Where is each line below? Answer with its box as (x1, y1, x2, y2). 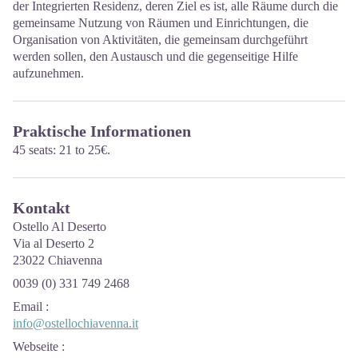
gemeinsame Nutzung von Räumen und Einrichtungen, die (13, 16, 308, 30)
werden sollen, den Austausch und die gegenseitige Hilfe (13, 50, 298, 63)
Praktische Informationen (13, 122, 191, 140)
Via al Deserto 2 (13, 237, 94, 250)
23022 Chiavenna (13, 253, 102, 267)
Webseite (13, 340, 58, 353)
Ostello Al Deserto (13, 220, 106, 233)
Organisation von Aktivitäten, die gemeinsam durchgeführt (13, 33, 308, 46)
